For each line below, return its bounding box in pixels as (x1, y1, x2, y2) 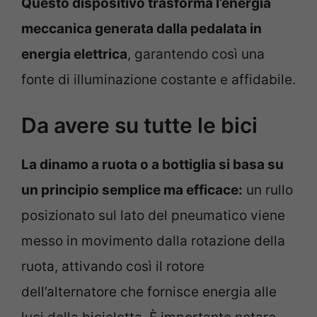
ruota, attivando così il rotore (21, 258, 204, 275)
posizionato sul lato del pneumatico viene (21, 207, 285, 224)
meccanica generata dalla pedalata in (21, 20, 262, 37)
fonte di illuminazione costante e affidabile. (21, 71, 296, 88)
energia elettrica (21, 45, 127, 62)
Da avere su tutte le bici (21, 113, 258, 139)
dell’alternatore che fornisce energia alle (21, 284, 277, 301)
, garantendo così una (127, 45, 265, 62)
